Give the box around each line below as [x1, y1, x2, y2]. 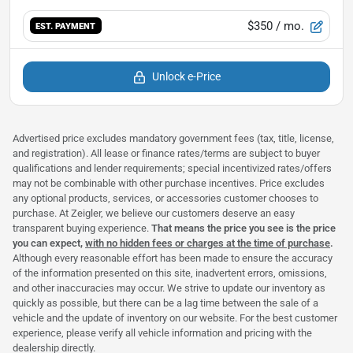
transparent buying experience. [13, 221, 151, 234]
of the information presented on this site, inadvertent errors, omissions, [13, 266, 327, 279]
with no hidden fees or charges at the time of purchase [85, 236, 330, 249]
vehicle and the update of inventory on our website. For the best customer [13, 311, 337, 324]
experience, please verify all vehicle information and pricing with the [13, 326, 312, 339]
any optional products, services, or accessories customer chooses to [13, 191, 318, 204]
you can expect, [13, 236, 85, 249]
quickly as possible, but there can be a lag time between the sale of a [13, 296, 318, 309]
